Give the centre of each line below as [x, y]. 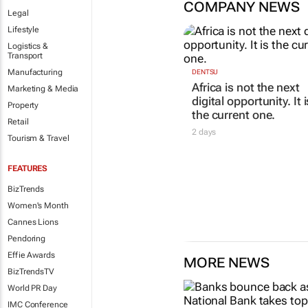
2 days [204, 132]
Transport [25, 56]
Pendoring [27, 239]
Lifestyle [24, 30]
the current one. [233, 115]
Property [23, 105]
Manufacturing [35, 72]
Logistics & [28, 46]
